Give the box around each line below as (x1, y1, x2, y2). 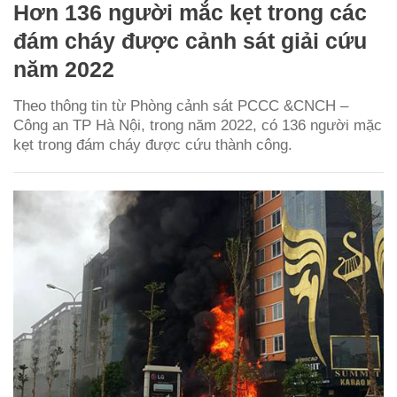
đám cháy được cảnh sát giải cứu (13, 27, 367, 53)
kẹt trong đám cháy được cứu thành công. (13, 136, 292, 153)
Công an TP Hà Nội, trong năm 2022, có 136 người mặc (13, 116, 382, 134)
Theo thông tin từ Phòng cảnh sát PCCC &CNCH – (13, 97, 348, 114)
